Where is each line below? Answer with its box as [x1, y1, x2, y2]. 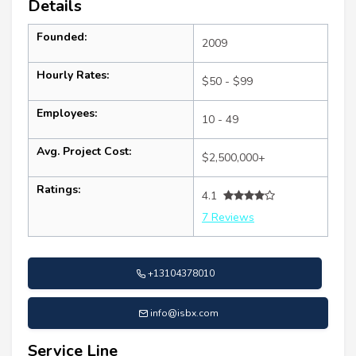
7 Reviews [202, 209, 254, 225]
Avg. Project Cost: [37, 143, 131, 159]
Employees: [37, 105, 97, 121]
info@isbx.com [149, 306, 219, 319]
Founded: [37, 29, 87, 44]
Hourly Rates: [37, 67, 109, 83]
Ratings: [37, 181, 80, 197]
